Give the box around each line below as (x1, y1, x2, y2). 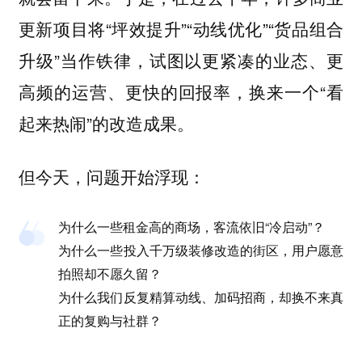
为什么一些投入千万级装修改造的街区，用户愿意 (58, 240, 344, 259)
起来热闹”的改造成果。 (18, 110, 194, 135)
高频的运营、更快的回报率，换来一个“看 (18, 78, 344, 103)
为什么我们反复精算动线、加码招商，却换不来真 (58, 287, 344, 306)
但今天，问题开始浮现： (18, 164, 205, 189)
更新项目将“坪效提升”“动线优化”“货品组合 (18, 15, 344, 40)
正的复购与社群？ (58, 310, 162, 330)
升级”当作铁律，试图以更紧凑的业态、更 (18, 47, 344, 72)
